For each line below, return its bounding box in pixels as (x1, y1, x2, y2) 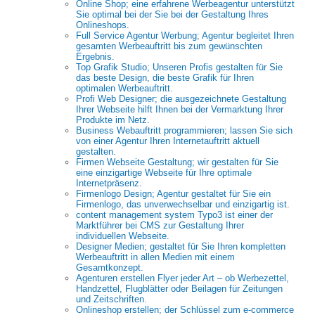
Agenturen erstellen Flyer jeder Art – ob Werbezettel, (76, 273, 289, 283)
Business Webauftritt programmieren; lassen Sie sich (76, 125, 292, 136)
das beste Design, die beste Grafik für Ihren (76, 72, 254, 83)
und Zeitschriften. (76, 294, 147, 304)
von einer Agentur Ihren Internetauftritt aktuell (76, 136, 259, 146)
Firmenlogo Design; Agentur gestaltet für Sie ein (76, 188, 271, 199)
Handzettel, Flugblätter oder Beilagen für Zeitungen (76, 283, 283, 294)
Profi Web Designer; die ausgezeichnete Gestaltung (76, 94, 286, 104)
